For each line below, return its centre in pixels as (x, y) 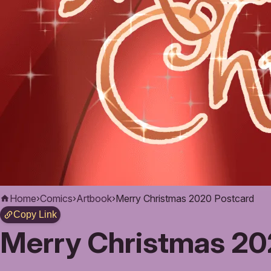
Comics (56, 198)
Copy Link (35, 214)
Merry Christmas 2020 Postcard (185, 198)
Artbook (94, 198)
